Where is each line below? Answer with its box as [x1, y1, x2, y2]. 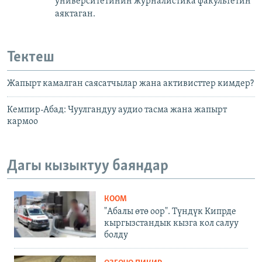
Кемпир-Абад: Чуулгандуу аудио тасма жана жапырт [7, 105, 227, 115]
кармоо [7, 116, 38, 126]
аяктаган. [55, 9, 95, 19]
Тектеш [7, 50, 54, 66]
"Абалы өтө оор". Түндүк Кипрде [104, 207, 236, 217]
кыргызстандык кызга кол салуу [104, 219, 239, 229]
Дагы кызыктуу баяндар [7, 158, 168, 174]
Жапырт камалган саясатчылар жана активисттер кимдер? [7, 78, 254, 88]
